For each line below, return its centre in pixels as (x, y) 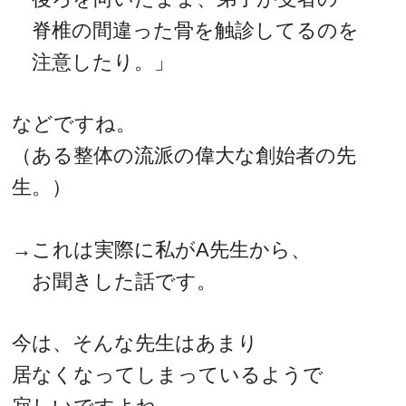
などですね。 (74, 124)
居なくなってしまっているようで (168, 375)
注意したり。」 (93, 62)
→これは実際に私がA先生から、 (162, 249)
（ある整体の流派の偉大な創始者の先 (184, 156)
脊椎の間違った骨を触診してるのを (186, 30)
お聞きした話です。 (115, 281)
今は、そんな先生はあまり (135, 343)
